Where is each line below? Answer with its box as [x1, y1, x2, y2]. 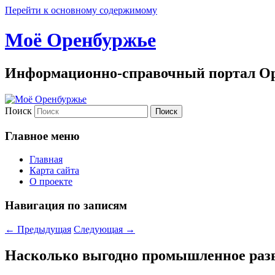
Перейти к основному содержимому [5, 5, 157, 15]
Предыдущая [15, 223, 71, 234]
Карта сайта [29, 165, 79, 176]
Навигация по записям [5, 198, 127, 212]
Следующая [74, 223, 125, 234]
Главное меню [5, 129, 80, 142]
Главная [29, 154, 63, 165]
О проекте [29, 176, 72, 187]
